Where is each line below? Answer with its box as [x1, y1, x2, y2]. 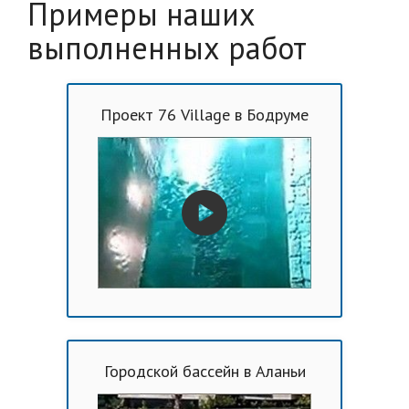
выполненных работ [27, 26, 307, 68]
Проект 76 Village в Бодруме [100, 103, 309, 125]
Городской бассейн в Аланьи [103, 361, 306, 383]
